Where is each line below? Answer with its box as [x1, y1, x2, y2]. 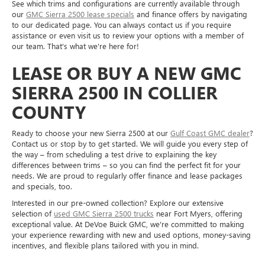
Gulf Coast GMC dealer [170, 127, 250, 138]
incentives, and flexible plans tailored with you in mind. [12, 240, 199, 250]
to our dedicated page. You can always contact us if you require [12, 19, 231, 30]
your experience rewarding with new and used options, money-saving [12, 229, 251, 240]
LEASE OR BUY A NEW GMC [12, 60, 241, 85]
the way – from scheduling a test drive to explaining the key [12, 148, 216, 159]
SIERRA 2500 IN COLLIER [12, 80, 218, 104]
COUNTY [12, 99, 86, 124]
